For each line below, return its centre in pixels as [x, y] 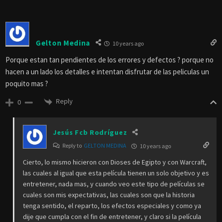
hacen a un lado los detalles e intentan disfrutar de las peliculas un [107, 72]
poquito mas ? [27, 84]
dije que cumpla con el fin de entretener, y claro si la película [112, 216]
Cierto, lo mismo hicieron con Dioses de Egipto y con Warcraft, [115, 162]
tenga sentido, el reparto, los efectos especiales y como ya [112, 205]
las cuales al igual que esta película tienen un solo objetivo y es [116, 173]
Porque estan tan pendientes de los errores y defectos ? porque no [110, 60]
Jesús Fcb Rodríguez [90, 132]
